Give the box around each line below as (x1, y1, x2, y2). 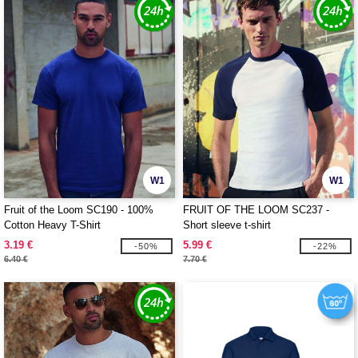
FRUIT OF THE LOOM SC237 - (183, 204, 329, 216)
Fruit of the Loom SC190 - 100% (4, 204, 153, 216)
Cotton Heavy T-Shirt (4, 219, 101, 231)
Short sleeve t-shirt (183, 219, 271, 231)
